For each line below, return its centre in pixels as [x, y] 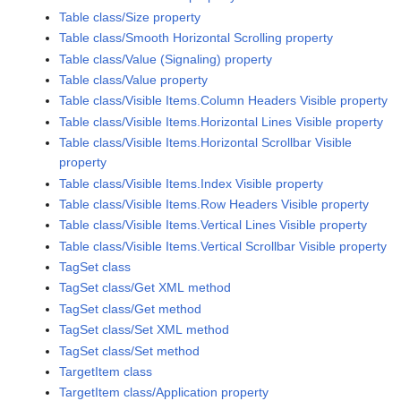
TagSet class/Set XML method [145, 330]
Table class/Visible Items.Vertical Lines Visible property [213, 225]
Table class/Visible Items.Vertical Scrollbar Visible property [223, 246]
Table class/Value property [134, 79]
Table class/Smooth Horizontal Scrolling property [196, 38]
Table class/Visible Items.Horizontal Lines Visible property [222, 121]
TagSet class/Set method [130, 350]
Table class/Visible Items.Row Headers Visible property [214, 204]
